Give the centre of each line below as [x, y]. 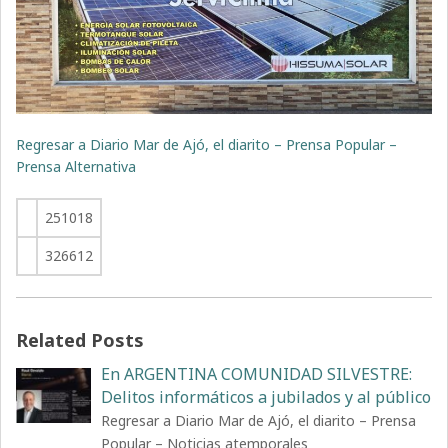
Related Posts [80, 340]
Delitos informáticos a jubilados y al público [266, 397]
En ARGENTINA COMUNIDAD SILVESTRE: [257, 374]
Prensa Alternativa [76, 167]
